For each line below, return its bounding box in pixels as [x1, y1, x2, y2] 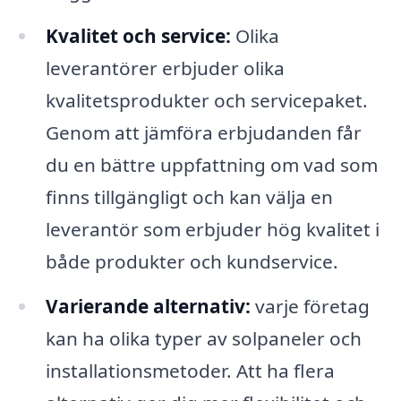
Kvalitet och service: [45, 22, 231, 48]
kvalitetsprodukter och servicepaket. [45, 87, 368, 113]
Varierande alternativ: [45, 293, 251, 319]
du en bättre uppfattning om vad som [45, 151, 378, 177]
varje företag [250, 293, 370, 319]
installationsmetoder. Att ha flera [45, 357, 335, 383]
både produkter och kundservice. [45, 248, 338, 274]
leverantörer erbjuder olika [45, 55, 285, 81]
